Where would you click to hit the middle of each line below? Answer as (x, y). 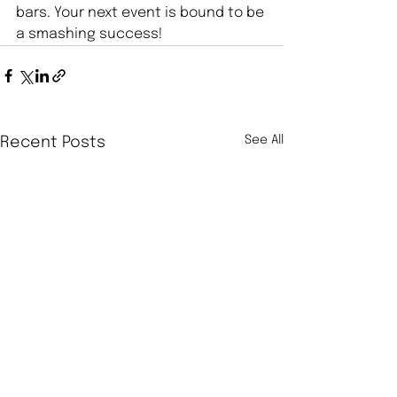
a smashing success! (90, 34)
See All (264, 140)
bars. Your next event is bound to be (142, 13)
